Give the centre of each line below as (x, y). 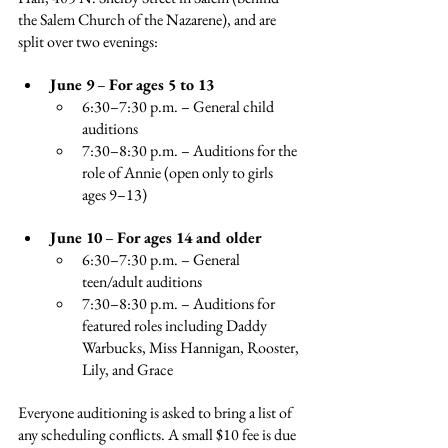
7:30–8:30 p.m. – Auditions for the (191, 150)
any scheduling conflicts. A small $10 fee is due (158, 434)
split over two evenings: (88, 41)
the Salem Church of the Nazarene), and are (148, 19)
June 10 (76, 237)
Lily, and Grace (127, 369)
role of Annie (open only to (165, 172)
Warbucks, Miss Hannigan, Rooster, (192, 347)
